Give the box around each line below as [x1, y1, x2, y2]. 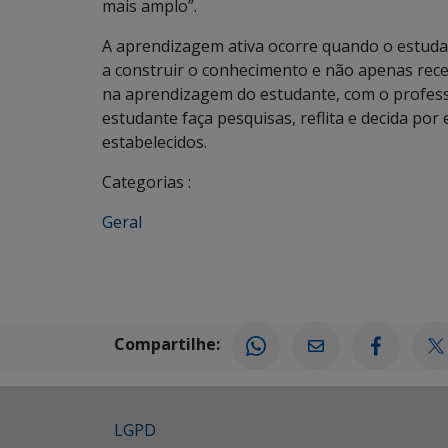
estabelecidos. [102, 131, 207, 153]
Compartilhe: [114, 333, 220, 356]
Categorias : [102, 171, 191, 193]
